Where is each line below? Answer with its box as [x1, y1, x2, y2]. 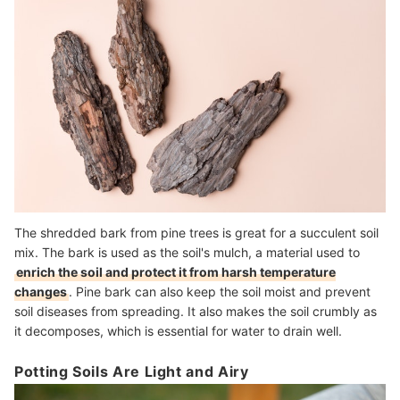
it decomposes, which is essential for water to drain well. [14, 322, 342, 338]
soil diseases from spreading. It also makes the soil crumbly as [14, 303, 377, 319]
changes [14, 283, 67, 299]
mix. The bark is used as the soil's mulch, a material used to [14, 244, 360, 260]
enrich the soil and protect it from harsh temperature [16, 263, 336, 279]
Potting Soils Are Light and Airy [14, 362, 249, 381]
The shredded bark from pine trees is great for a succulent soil [14, 224, 379, 240]
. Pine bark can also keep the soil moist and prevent [69, 283, 371, 299]
